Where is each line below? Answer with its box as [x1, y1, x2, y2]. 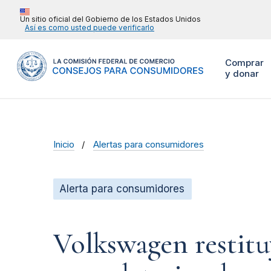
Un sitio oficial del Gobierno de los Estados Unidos [20, 15, 201, 24]
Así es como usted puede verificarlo [25, 23, 154, 32]
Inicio [53, 139, 74, 151]
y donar [224, 68, 259, 80]
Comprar [224, 57, 264, 69]
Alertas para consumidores [93, 139, 204, 151]
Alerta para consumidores [59, 183, 184, 195]
